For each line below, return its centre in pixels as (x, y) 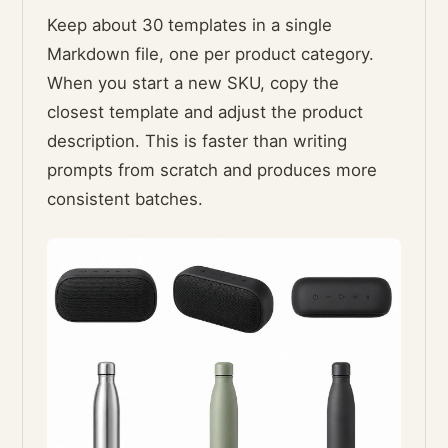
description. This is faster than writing (197, 141)
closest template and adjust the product (205, 112)
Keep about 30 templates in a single (190, 25)
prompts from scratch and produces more (212, 170)
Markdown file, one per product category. (211, 54)
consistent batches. (125, 199)
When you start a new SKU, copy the (193, 83)
